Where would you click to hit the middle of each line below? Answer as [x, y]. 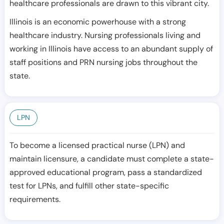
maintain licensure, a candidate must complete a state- [112, 159]
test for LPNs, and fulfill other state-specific [89, 186]
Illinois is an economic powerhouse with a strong [98, 22]
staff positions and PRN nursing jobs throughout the [103, 62]
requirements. [35, 199]
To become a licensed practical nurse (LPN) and [97, 145]
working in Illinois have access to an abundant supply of [111, 49]
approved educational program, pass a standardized [106, 172]
